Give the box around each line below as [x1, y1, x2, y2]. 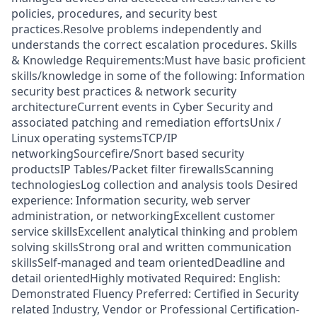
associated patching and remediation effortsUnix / [11, 115, 281, 130]
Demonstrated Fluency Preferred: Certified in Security [11, 286, 299, 301]
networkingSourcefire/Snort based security [11, 146, 244, 161]
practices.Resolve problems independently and [11, 21, 262, 37]
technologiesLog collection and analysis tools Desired [11, 177, 298, 192]
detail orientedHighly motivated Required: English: [11, 270, 280, 286]
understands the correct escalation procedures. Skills [11, 37, 297, 52]
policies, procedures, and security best [11, 6, 217, 21]
